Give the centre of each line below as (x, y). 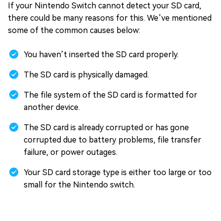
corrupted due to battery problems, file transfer (112, 140)
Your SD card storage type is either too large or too (118, 172)
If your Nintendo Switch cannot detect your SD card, (105, 6)
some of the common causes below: (74, 30)
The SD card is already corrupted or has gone (106, 128)
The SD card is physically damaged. (86, 75)
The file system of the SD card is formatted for (110, 95)
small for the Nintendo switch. (79, 185)
